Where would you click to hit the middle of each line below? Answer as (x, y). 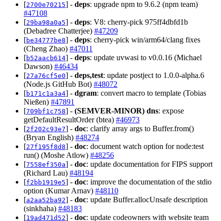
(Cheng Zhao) (47, 49)
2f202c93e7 (46, 129)
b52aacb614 (46, 58)
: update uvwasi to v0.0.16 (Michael (146, 58)
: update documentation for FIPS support (149, 164)
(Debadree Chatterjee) (59, 31)
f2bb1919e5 (46, 183)
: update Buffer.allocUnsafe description (147, 200)
